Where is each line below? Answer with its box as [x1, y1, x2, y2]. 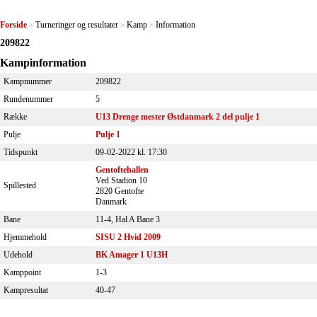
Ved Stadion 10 [96, 175, 147, 185]
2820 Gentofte [96, 185, 144, 196]
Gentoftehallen [96, 164, 149, 175]
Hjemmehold [4, 231, 47, 242]
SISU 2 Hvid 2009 [96, 231, 161, 242]
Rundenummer [4, 93, 53, 104]
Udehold [4, 249, 33, 260]
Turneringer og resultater [35, 20, 118, 30]
